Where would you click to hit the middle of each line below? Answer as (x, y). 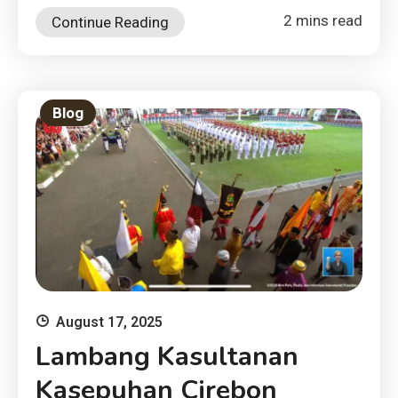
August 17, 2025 (109, 322)
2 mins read (323, 20)
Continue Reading (110, 22)
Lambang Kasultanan (167, 357)
